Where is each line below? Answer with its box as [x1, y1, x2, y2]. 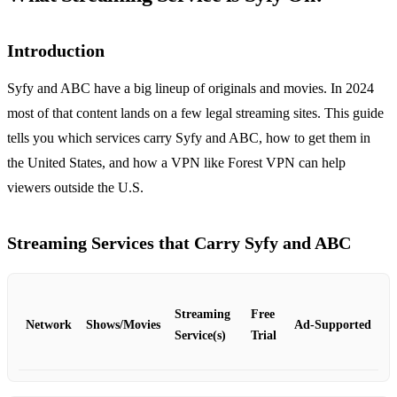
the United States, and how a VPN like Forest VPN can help [7, 154, 346, 170]
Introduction [7, 40, 105, 60]
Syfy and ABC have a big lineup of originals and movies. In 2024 [7, 80, 374, 96]
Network [26, 317, 72, 331]
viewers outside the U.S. [7, 179, 144, 195]
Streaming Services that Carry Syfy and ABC [7, 232, 351, 253]
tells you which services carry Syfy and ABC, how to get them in [7, 129, 370, 145]
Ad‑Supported [294, 317, 371, 331]
